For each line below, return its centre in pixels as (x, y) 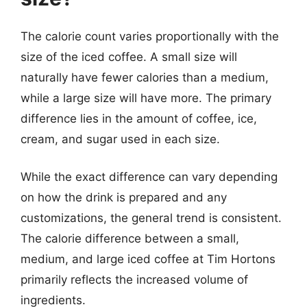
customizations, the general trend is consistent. (151, 218)
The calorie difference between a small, (130, 238)
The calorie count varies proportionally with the (150, 36)
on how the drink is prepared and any (124, 197)
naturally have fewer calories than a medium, (145, 77)
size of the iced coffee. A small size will (129, 57)
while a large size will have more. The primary (146, 98)
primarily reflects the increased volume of (134, 280)
